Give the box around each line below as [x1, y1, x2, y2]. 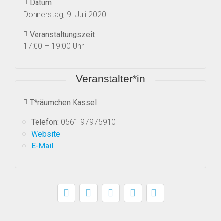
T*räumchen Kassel [30, 98, 97, 108]
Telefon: [31, 117, 61, 127]
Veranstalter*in [76, 73, 145, 85]
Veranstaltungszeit [30, 30, 95, 39]
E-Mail [31, 141, 53, 151]
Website [31, 129, 60, 139]
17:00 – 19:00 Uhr [23, 41, 84, 51]
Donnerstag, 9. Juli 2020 [23, 10, 106, 20]
